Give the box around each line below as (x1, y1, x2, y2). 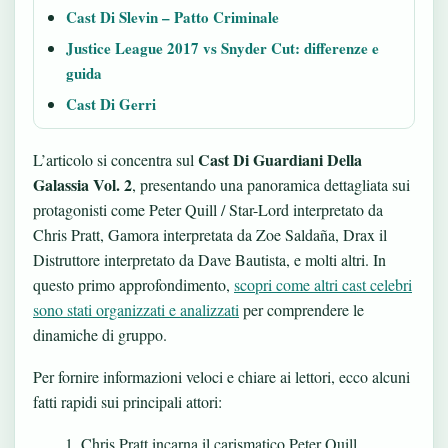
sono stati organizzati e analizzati (33, 299, 239, 320)
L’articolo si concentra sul (33, 149, 198, 170)
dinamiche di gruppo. (33, 324, 167, 345)
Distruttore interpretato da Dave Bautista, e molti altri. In (33, 249, 386, 270)
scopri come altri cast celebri (234, 274, 412, 295)
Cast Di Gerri (66, 93, 156, 115)
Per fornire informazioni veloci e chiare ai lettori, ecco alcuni (33, 365, 410, 387)
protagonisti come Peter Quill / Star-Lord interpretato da (33, 199, 383, 220)
